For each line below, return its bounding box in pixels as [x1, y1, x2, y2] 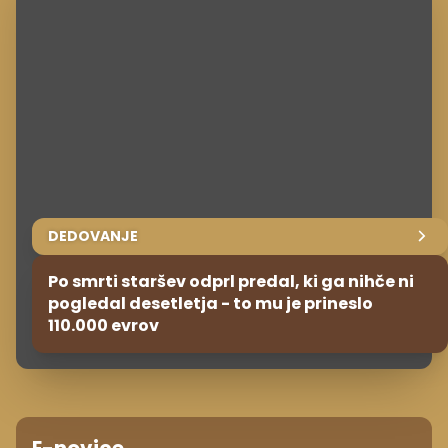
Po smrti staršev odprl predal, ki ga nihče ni [48, 269, 414, 293]
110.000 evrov [48, 313, 159, 337]
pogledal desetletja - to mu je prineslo [48, 291, 373, 315]
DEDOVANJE [48, 225, 138, 246]
